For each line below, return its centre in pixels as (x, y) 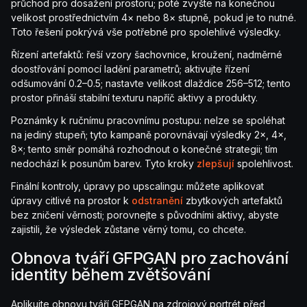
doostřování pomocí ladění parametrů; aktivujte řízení (130, 69)
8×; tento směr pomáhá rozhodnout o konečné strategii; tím (144, 149)
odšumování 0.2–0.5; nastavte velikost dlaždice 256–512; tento (151, 84)
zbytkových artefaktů (233, 201)
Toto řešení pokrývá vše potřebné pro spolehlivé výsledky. (146, 32)
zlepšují (216, 164)
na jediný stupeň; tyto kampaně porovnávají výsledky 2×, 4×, (149, 135)
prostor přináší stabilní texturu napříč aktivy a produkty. (134, 98)
